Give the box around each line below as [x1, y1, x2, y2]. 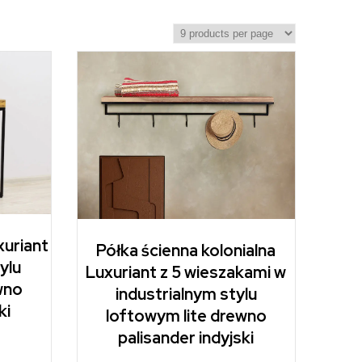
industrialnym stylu [115, 284, 257, 305]
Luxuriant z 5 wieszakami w [86, 262, 287, 284]
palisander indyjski [118, 327, 255, 349]
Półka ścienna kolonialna [96, 240, 276, 262]
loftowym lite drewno [105, 305, 267, 327]
